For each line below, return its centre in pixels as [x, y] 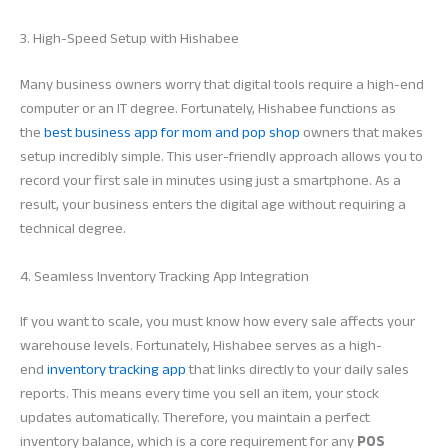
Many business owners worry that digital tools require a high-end [222, 85]
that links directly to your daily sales [297, 370]
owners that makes [361, 133]
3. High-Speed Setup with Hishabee [129, 39]
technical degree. [73, 229]
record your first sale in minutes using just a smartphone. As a [210, 181]
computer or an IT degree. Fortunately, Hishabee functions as [208, 109]
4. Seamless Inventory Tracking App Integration [164, 276]
